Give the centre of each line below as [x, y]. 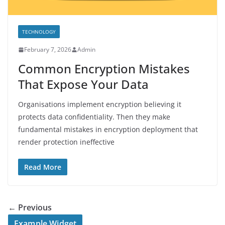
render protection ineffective [66, 142]
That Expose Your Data [83, 84]
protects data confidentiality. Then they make [94, 117]
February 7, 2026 [48, 50]
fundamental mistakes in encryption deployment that [108, 130]
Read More [43, 167]
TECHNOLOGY [39, 32]
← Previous [30, 208]
